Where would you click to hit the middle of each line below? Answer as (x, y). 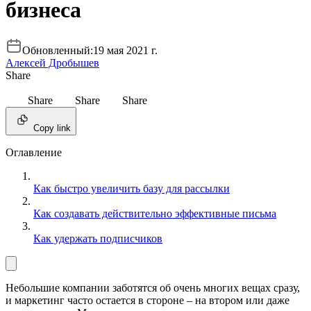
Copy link (52, 128)
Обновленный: (58, 51)
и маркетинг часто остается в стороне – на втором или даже (148, 301)
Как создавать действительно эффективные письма (155, 214)
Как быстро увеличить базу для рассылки (132, 189)
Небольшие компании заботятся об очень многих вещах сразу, (153, 288)
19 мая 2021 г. (125, 51)
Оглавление (34, 153)
